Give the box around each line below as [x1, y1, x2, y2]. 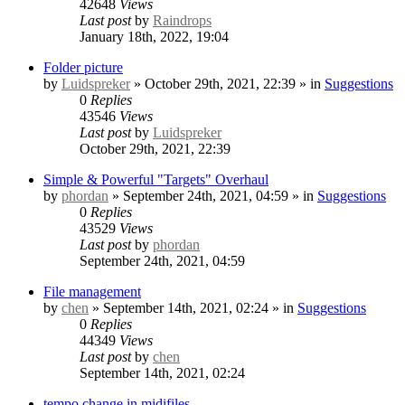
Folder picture [43, 59, 123, 75]
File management [43, 283, 141, 299]
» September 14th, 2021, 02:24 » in [89, 299, 297, 316]
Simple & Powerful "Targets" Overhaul [43, 171, 268, 187]
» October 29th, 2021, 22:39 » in [130, 75, 325, 91]
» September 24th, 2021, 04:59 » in [108, 187, 317, 203]
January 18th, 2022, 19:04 [80, 28, 229, 44]
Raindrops [153, 12, 212, 28]
